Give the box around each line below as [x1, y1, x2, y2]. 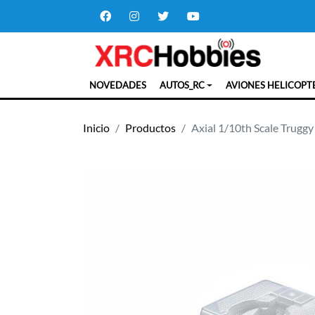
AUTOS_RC [159, 79, 205, 91]
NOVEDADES [89, 79, 146, 91]
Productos [125, 121, 176, 134]
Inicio [83, 121, 110, 134]
